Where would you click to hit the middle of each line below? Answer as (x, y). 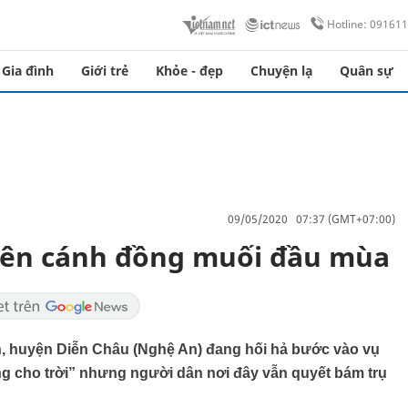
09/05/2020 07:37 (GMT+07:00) (311, 219)
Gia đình (28, 71)
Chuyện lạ (281, 71)
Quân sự (367, 71)
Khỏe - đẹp (189, 71)
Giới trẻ (105, 71)
